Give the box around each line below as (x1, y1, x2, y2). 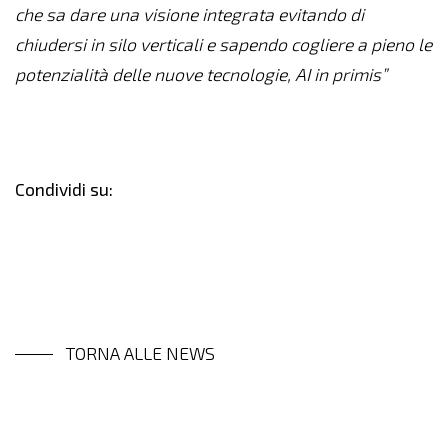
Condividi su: (15, 179, 113, 200)
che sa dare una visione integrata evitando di (15, 4, 364, 25)
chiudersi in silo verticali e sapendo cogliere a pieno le (15, 34, 432, 55)
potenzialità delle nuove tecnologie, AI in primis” (15, 64, 387, 85)
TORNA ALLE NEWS (65, 343, 215, 364)
